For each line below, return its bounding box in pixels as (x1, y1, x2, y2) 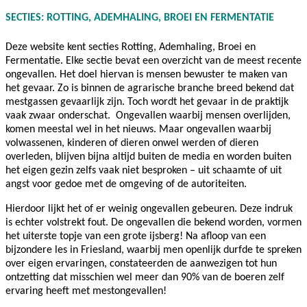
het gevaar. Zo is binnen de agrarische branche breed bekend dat (5, 82, 294, 94)
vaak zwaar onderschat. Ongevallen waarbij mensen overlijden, (5, 110, 291, 121)
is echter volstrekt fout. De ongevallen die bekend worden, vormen (5, 217, 302, 228)
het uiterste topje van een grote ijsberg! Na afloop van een (5, 230, 266, 242)
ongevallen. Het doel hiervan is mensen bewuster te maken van (5, 69, 287, 80)
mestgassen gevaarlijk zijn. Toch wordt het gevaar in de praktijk (5, 96, 288, 108)
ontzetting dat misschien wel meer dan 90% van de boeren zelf (5, 271, 284, 283)
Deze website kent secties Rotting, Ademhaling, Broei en (5, 41, 256, 53)
